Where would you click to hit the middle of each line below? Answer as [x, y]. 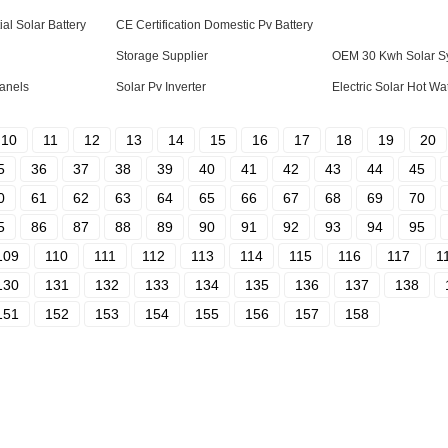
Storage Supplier [162, 56]
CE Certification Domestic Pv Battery [214, 25]
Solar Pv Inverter [161, 87]
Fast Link [69, 423]
